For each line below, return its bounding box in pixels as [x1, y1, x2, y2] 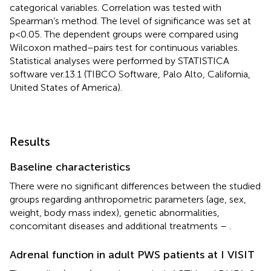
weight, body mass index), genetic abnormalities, [10, 206, 220, 218]
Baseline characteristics [10, 160, 130, 174]
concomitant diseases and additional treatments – [10, 220, 229, 232]
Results [10, 134, 50, 149]
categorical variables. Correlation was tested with [10, 1, 221, 13]
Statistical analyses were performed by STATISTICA [10, 54, 229, 67]
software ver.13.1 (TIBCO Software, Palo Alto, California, [10, 68, 250, 80]
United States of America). [10, 81, 122, 93]
